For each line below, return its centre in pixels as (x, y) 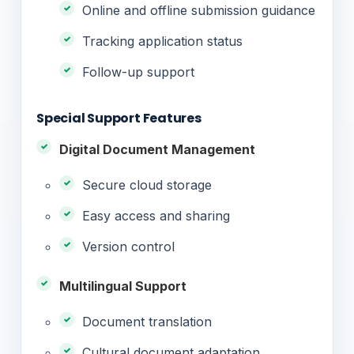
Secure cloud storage (147, 185)
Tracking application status (162, 41)
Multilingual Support (123, 286)
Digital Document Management (157, 149)
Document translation (147, 321)
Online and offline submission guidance (199, 10)
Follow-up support (138, 72)
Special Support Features (119, 118)
